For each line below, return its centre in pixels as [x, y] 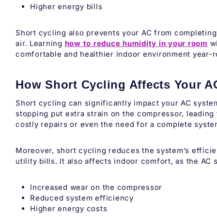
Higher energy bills [66, 7]
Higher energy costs [69, 209]
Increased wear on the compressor [96, 187]
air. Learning [40, 44]
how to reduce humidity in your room [136, 44]
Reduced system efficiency [82, 198]
